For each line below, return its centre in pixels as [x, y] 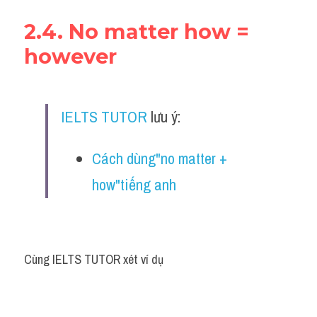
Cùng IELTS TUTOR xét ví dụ [94, 259]
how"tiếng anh [134, 185]
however [70, 56]
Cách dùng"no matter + [160, 158]
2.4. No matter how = [137, 31]
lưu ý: [164, 117]
